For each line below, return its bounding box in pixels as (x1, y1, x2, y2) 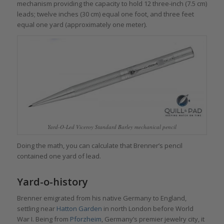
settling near (16, 204, 56, 213)
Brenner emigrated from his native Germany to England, (16, 193, 186, 203)
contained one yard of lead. (16, 151, 101, 161)
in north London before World (101, 204, 193, 213)
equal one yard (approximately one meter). (16, 20, 147, 29)
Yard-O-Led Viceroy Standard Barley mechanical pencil (47, 123, 176, 131)
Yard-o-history (16, 175, 88, 189)
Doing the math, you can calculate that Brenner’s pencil (16, 141, 182, 150)
